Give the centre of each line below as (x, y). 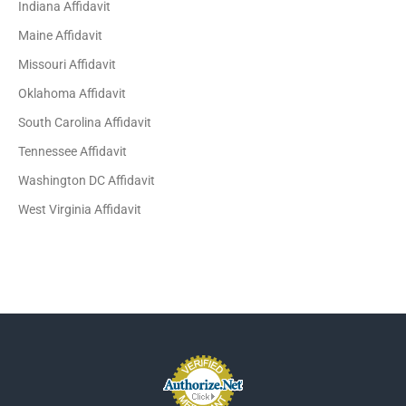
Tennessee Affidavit (73, 151)
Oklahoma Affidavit (72, 93)
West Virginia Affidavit (80, 209)
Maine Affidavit (61, 35)
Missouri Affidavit (68, 64)
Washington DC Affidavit (87, 180)
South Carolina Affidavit (85, 122)
